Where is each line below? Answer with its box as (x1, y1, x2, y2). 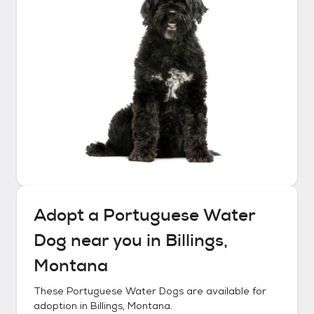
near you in (67, 229, 165, 252)
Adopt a (34, 204, 103, 226)
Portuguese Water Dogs (67, 285, 184, 297)
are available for (184, 285, 266, 297)
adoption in (34, 299, 90, 312)
